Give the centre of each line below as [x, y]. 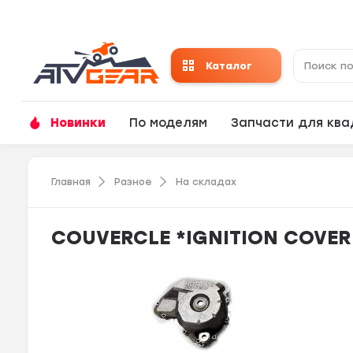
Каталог [229, 65]
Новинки [78, 123]
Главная [71, 182]
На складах [206, 182]
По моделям [169, 123]
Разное [134, 182]
